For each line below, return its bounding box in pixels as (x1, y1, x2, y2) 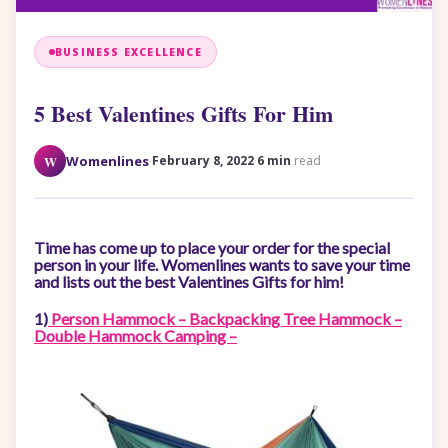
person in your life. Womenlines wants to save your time (34, 255, 410, 274)
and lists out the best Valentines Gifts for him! (34, 272, 344, 291)
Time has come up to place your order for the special (34, 238, 390, 257)
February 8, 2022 (152, 152, 254, 169)
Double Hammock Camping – (34, 326, 237, 345)
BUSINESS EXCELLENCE (55, 45, 202, 59)
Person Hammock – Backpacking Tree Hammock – (48, 309, 402, 328)
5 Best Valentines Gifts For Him (34, 97, 333, 130)
